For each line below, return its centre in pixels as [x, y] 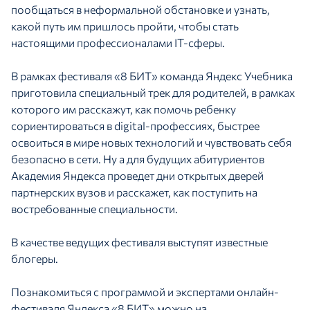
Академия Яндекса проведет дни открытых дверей [137, 176]
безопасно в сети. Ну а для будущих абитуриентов [138, 159]
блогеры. [35, 259]
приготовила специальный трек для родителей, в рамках [153, 93]
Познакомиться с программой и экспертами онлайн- [145, 292]
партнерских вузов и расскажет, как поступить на [134, 192]
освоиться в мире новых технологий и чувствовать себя [151, 143]
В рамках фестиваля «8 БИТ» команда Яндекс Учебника [152, 76]
